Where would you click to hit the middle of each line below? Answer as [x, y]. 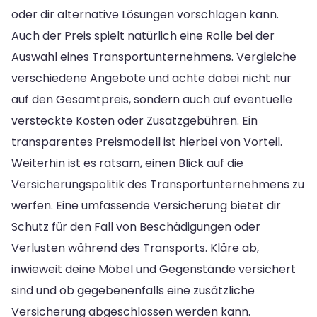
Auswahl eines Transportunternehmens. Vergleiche [154, 57]
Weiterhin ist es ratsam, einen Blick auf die [127, 163]
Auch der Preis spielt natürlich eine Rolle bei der [143, 35]
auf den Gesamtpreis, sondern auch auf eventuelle [152, 99]
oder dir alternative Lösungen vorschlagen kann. [145, 14]
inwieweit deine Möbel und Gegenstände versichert [154, 269]
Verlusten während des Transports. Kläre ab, [135, 248]
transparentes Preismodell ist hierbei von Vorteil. [147, 142]
